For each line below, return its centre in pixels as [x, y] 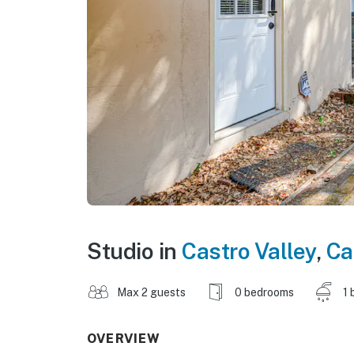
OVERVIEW [124, 338]
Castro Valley [249, 250]
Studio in [134, 250]
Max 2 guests [151, 292]
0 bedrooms [264, 292]
